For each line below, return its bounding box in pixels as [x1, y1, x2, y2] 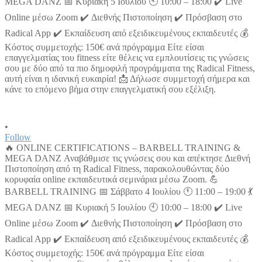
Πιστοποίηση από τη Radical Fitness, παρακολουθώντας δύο [5, 164, 229, 174]
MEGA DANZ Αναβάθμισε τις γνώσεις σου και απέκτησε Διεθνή [5, 153, 250, 164]
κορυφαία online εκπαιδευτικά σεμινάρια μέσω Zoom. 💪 [5, 174, 219, 185]
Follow [5, 132, 31, 143]
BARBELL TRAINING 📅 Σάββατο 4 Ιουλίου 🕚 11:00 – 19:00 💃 [5, 187, 253, 197]
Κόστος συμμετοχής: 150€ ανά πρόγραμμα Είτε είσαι [5, 248, 204, 258]
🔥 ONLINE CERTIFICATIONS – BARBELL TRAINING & [5, 143, 240, 153]
